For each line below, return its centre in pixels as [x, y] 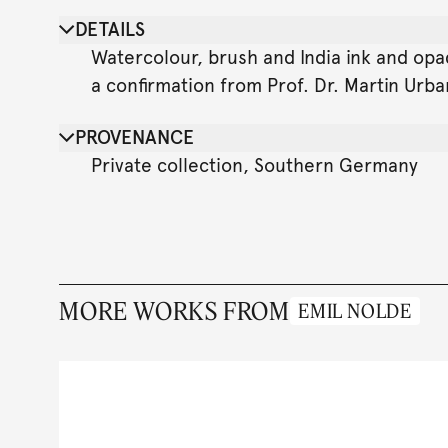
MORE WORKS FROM [174, 311]
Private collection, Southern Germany [254, 165]
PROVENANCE [134, 137]
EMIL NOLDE [354, 311]
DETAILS [109, 29]
